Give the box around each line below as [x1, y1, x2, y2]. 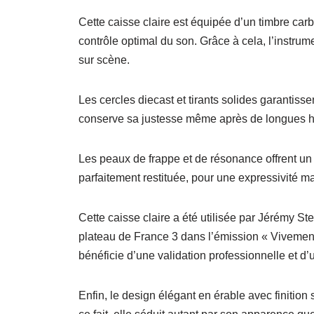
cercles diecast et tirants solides [100, 94, 257, 107]
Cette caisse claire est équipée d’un [78, 16, 259, 29]
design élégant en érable [122, 289, 245, 302]
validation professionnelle [158, 250, 285, 262]
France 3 [134, 231, 178, 243]
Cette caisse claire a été [78, 212, 200, 224]
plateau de [78, 231, 134, 243]
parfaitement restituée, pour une [78, 172, 238, 184]
